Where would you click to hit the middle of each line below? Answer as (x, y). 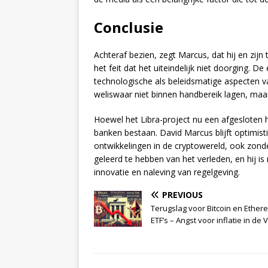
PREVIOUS (182, 195)
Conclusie (129, 28)
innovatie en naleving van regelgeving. (167, 172)
